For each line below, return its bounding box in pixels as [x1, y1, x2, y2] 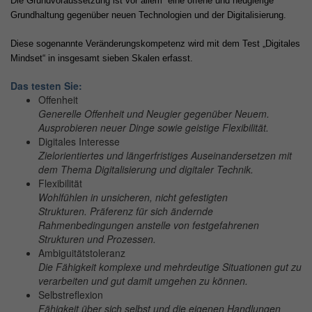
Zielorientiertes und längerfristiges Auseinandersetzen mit [38, 148, 292, 162]
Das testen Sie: [10, 79, 82, 93]
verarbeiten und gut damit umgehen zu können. [38, 274, 248, 288]
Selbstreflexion [38, 288, 103, 302]
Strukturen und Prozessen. [38, 232, 156, 246]
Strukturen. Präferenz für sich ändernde [38, 204, 213, 218]
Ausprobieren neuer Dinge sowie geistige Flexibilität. [38, 120, 269, 134]
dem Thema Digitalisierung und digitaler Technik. [38, 162, 253, 176]
